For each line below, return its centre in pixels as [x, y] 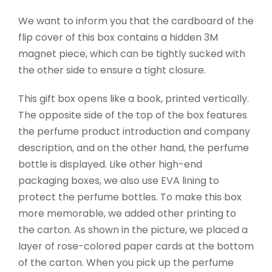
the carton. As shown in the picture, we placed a [133, 230]
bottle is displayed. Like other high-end [110, 165]
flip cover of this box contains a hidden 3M [118, 38]
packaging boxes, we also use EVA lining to [119, 181]
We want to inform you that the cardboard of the [136, 21]
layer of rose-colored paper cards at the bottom [136, 246]
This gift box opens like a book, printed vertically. [134, 99]
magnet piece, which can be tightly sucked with [132, 54]
